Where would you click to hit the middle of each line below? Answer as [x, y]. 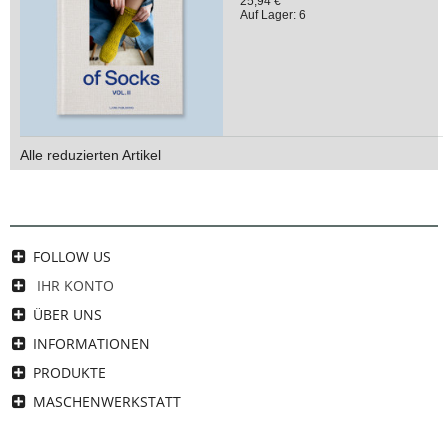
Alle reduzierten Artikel [90, 155]
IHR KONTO [75, 286]
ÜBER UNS [67, 315]
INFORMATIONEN [91, 344]
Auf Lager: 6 [272, 14]
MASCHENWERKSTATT [107, 402]
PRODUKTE [69, 373]
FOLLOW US [72, 257]
